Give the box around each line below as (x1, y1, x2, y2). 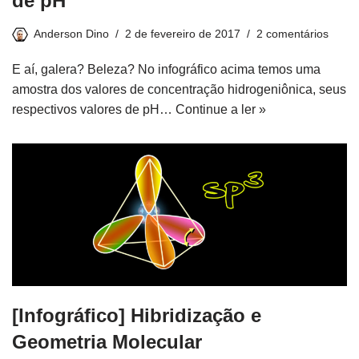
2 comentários (256, 26, 329, 40)
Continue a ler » (175, 102, 266, 116)
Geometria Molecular (12, 330, 202, 353)
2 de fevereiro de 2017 (125, 26, 240, 40)
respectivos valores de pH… (12, 102, 175, 116)
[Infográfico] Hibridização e (12, 304, 261, 326)
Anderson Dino (34, 26, 109, 40)
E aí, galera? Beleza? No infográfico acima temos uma (12, 62, 321, 76)
